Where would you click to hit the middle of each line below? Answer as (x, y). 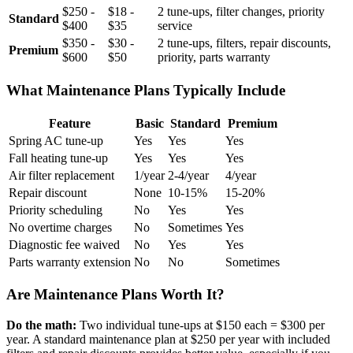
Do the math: (41, 325)
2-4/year (188, 175)
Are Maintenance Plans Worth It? (115, 295)
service (175, 26)
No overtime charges (60, 227)
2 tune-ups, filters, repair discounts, (244, 43)
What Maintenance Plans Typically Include (146, 90)
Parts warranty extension (70, 262)
